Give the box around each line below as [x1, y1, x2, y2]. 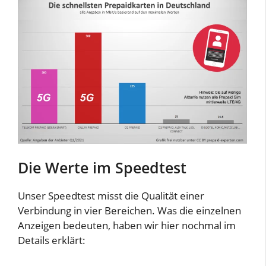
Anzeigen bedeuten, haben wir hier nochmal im [18, 218, 236, 232]
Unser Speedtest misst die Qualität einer [18, 188, 204, 202]
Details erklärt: [18, 233, 85, 247]
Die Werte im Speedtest [18, 157, 186, 178]
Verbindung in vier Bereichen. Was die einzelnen [18, 203, 241, 217]
